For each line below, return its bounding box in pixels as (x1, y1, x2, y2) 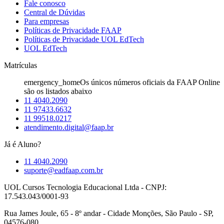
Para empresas (24, 16, 69, 25)
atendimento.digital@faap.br (24, 122, 113, 131)
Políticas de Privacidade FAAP (24, 25, 121, 34)
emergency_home (24, 77, 80, 86)
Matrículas (4, 60, 37, 69)
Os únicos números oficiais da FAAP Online (80, 77, 220, 86)
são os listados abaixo (24, 86, 92, 95)
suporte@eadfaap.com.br (24, 165, 103, 174)
